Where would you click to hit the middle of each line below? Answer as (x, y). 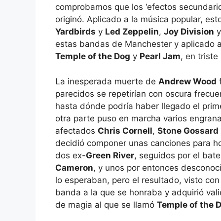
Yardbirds (75, 32)
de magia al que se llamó (106, 204)
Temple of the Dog (93, 56)
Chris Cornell (125, 130)
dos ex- (71, 155)
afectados (76, 130)
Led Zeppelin (132, 32)
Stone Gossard (188, 130)
